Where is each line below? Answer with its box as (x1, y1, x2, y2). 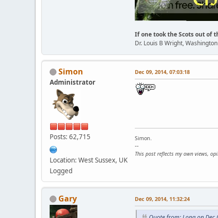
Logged (50, 166, 73, 175)
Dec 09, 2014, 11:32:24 (135, 195, 190, 202)
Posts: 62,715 (50, 132, 91, 141)
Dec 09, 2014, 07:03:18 (135, 68, 190, 75)
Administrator (50, 77, 95, 87)
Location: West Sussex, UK (50, 155, 127, 164)
